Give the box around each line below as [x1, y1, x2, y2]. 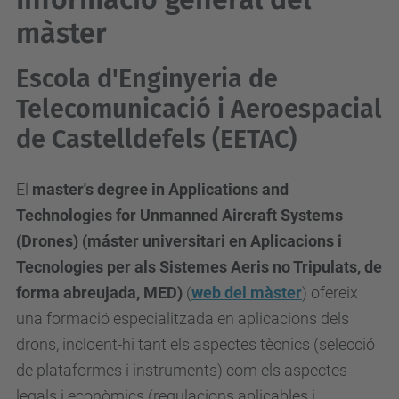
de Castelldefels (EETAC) [16, 124, 297, 155]
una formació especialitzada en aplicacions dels [16, 309, 349, 328]
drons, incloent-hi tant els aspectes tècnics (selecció [16, 335, 375, 354]
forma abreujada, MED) [16, 283, 183, 302]
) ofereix [302, 283, 358, 302]
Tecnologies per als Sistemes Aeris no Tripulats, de [16, 257, 382, 276]
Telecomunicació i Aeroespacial [16, 94, 382, 125]
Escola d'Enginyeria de [16, 63, 278, 94]
